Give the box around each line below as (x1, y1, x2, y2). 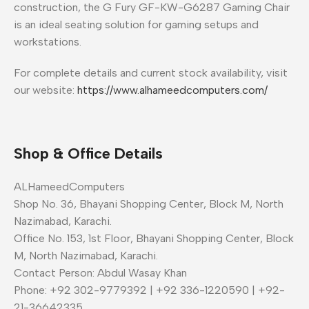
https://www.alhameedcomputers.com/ (77, 83, 268, 97)
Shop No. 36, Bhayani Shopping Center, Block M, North (14, 197, 283, 210)
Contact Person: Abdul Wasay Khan (14, 266, 187, 279)
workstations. (14, 34, 81, 48)
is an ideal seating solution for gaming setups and (14, 17, 259, 31)
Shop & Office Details (14, 143, 163, 163)
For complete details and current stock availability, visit (14, 66, 288, 79)
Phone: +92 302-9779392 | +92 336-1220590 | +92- (14, 283, 285, 297)
